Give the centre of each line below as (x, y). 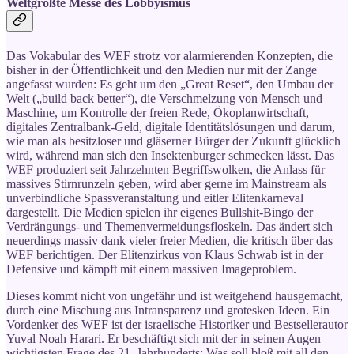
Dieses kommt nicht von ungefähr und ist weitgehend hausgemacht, (175, 296)
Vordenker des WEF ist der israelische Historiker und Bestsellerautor (177, 324)
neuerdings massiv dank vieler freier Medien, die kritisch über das (169, 240)
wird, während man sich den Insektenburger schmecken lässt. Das (170, 155)
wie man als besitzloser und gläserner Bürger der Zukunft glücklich (173, 141)
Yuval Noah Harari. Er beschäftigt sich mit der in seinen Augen (164, 338)
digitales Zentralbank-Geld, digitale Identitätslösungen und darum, (171, 126)
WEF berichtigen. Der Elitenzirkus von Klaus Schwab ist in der (165, 254)
